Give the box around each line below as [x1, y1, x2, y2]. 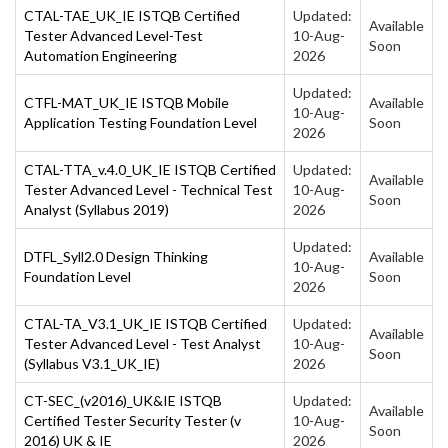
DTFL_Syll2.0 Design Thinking [24, 247, 208, 265]
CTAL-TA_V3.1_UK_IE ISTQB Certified [24, 314, 267, 332]
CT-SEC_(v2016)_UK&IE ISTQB [24, 391, 222, 409]
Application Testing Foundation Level [24, 113, 257, 131]
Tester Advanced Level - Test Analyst [24, 334, 261, 352]
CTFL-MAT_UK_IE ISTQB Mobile [24, 93, 229, 111]
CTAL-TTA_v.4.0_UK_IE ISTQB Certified [24, 160, 276, 178]
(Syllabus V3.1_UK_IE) [24, 354, 160, 372]
